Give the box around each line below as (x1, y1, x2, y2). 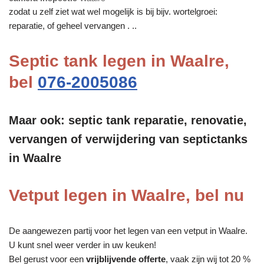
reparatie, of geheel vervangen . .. (9, 20, 137, 31)
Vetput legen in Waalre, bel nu (9, 186, 244, 204)
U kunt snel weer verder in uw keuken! (9, 239, 156, 250)
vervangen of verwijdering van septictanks (9, 132, 247, 146)
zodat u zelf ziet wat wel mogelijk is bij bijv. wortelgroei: (9, 6, 217, 16)
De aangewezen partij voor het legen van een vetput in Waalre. (9, 225, 247, 236)
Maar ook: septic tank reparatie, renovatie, (9, 113, 247, 127)
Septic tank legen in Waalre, (9, 51, 229, 70)
